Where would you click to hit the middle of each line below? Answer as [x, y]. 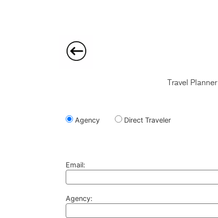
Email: [75, 165]
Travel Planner [192, 82]
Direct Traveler [146, 120]
